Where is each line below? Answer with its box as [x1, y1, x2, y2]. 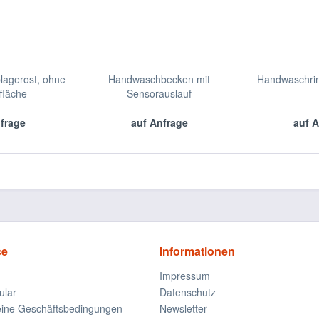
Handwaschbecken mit [108, 72, 211, 86]
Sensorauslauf [127, 86, 192, 100]
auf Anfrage [130, 115, 188, 130]
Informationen [159, 243, 235, 259]
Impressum [159, 268, 210, 283]
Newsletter [159, 301, 207, 315]
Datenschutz [159, 285, 216, 299]
